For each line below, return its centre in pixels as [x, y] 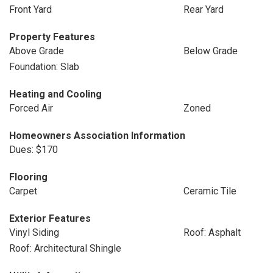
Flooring [28, 177]
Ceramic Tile [210, 191]
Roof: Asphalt [212, 232]
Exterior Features [50, 218]
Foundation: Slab [44, 67]
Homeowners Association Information [97, 136]
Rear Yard [203, 9]
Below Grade [210, 51]
